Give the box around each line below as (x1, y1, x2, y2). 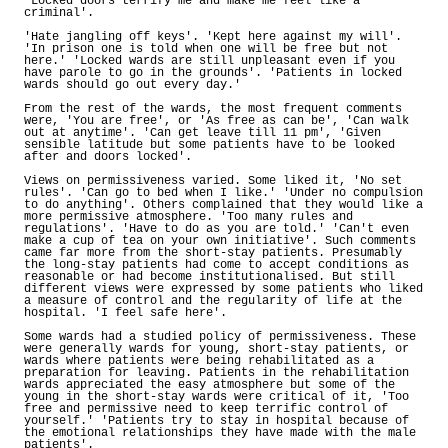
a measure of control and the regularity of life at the (24, 293, 402, 308)
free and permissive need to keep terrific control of (24, 401, 388, 416)
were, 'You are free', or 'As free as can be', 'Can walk (24, 113, 409, 128)
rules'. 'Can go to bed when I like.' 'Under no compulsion (24, 185, 423, 200)
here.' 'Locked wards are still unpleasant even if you (24, 53, 395, 68)
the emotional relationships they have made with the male (24, 425, 416, 440)
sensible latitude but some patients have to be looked (24, 137, 395, 152)
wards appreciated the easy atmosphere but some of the (24, 377, 395, 392)
